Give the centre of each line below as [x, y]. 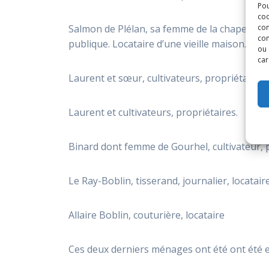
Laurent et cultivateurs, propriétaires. [153, 112]
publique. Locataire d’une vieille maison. [158, 44]
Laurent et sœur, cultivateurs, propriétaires [167, 78]
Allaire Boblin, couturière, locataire [147, 215]
